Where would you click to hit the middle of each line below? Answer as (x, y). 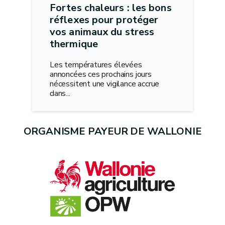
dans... (60, 93)
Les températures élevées (96, 65)
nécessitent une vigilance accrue (105, 84)
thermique (74, 44)
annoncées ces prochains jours (101, 74)
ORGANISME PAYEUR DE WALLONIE (113, 131)
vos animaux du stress (102, 32)
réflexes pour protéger (104, 20)
